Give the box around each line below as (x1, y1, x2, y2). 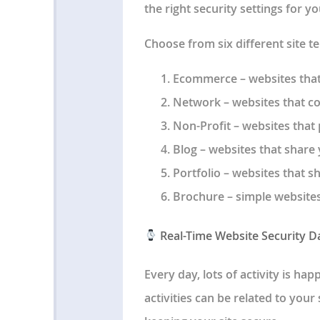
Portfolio (172, 165, 221, 181)
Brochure (172, 189, 224, 205)
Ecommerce (172, 71, 237, 87)
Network (172, 94, 221, 111)
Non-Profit (172, 118, 231, 134)
